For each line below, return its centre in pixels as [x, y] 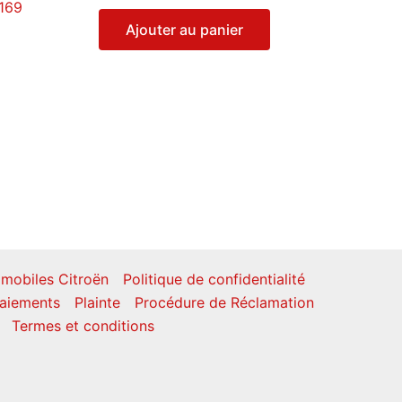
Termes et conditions [83, 325]
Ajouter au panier [185, 30]
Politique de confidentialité [214, 279]
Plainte [97, 302]
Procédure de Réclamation [224, 302]
